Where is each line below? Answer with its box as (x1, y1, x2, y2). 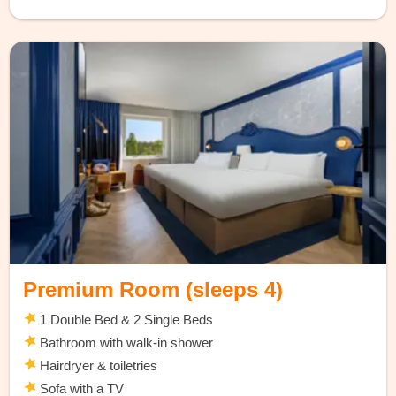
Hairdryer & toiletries (36, 358, 158, 374)
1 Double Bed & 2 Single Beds (36, 312, 214, 328)
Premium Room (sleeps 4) (23, 278, 284, 302)
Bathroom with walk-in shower (36, 335, 217, 351)
